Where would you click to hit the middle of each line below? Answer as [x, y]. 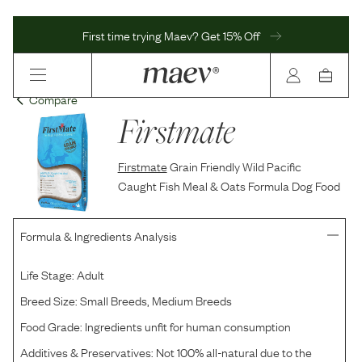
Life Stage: [47, 274]
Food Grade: [51, 326]
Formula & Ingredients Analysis [99, 236]
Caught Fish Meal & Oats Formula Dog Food [229, 185]
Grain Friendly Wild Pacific [235, 166]
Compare [53, 99]
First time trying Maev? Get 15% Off [172, 34]
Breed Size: [49, 300]
